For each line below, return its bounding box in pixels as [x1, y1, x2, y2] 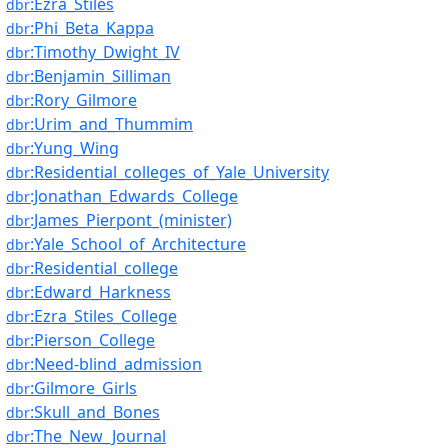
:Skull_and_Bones [30, 401, 160, 423]
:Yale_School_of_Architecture [30, 233, 246, 255]
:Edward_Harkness [30, 281, 171, 303]
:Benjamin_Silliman [30, 65, 171, 87]
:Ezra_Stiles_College [30, 305, 177, 327]
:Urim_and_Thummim [30, 113, 193, 135]
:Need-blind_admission [30, 353, 202, 375]
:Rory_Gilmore [30, 89, 137, 111]
